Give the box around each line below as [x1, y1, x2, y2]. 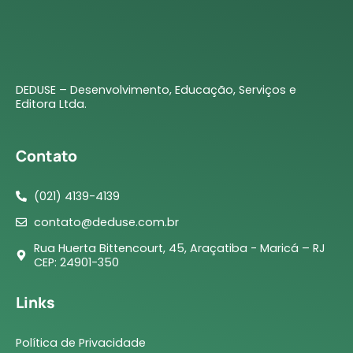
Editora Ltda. [16, 96, 87, 113]
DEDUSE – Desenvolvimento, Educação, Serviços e [16, 82, 296, 98]
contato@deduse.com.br [33, 214, 179, 230]
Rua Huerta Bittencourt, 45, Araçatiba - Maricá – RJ [33, 240, 325, 256]
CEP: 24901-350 [33, 254, 119, 270]
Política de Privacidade [16, 334, 146, 351]
